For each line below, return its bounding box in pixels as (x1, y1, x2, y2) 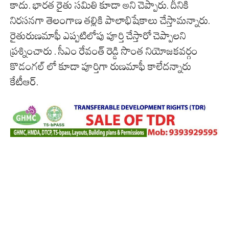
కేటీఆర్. (10, 76, 38, 88)
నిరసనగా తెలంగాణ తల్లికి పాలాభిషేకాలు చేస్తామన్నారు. (10, 14, 210, 27)
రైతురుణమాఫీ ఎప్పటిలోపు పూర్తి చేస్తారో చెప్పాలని (10, 30, 186, 42)
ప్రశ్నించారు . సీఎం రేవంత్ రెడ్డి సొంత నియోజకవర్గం (10, 45, 198, 58)
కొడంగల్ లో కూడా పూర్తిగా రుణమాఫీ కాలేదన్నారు (10, 60, 191, 73)
